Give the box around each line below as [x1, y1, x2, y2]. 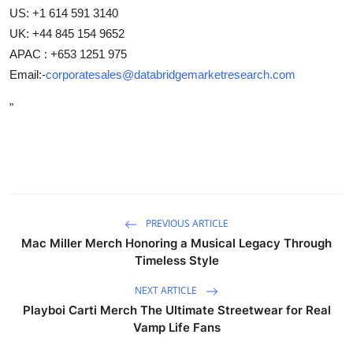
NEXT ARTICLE [135, 283, 199, 297]
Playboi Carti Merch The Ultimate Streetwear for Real [22, 302, 331, 318]
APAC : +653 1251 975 [9, 46, 127, 61]
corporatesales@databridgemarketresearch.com [46, 67, 295, 81]
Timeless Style [134, 252, 219, 268]
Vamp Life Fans [132, 319, 221, 335]
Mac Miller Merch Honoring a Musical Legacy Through [21, 235, 332, 251]
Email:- [9, 67, 46, 81]
